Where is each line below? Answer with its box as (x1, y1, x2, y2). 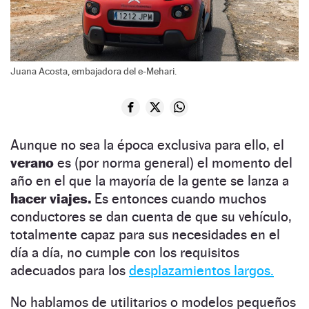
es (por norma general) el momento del (54, 154, 292, 171)
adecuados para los (10, 261, 129, 279)
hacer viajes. (10, 190, 94, 207)
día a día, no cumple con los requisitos (10, 243, 239, 261)
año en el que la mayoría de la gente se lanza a (10, 172, 289, 189)
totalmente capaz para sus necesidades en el (10, 226, 280, 243)
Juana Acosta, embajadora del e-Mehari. (10, 65, 177, 77)
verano (10, 154, 54, 171)
